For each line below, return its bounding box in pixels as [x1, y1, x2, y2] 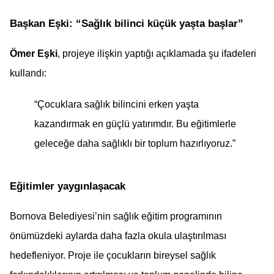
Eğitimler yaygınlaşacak [10, 179, 125, 192]
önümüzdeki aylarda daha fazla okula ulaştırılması [10, 230, 226, 241]
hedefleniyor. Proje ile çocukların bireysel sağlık [10, 250, 216, 261]
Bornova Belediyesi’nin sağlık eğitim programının [10, 210, 222, 221]
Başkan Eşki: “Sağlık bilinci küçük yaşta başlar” [10, 17, 243, 29]
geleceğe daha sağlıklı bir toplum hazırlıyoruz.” [34, 138, 235, 149]
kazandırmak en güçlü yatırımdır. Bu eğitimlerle [34, 119, 236, 130]
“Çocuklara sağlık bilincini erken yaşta [34, 99, 199, 110]
